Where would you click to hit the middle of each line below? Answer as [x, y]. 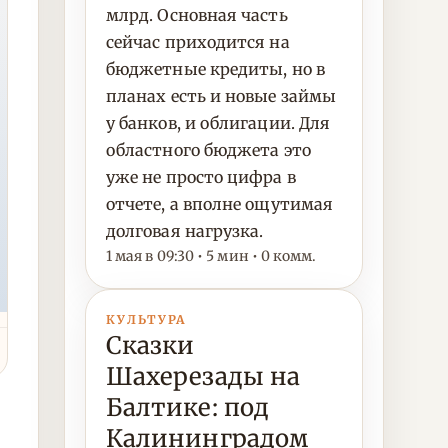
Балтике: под [187, 407]
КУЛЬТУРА [146, 319]
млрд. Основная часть [197, 15]
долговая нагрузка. [185, 231]
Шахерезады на [203, 376]
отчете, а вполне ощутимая [219, 204]
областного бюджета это [208, 150]
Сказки [150, 345]
